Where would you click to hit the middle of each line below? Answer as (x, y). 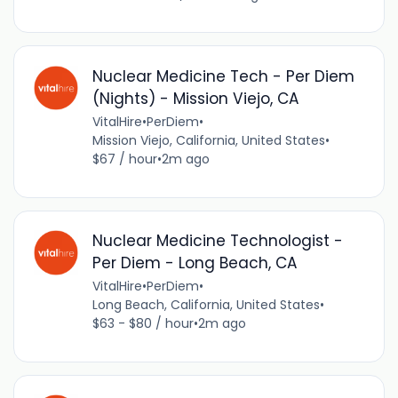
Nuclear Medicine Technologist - (217, 241)
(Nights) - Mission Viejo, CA (195, 98)
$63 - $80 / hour (143, 324)
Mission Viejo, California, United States (208, 140)
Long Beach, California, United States (206, 305)
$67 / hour (124, 159)
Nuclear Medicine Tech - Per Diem (223, 76)
